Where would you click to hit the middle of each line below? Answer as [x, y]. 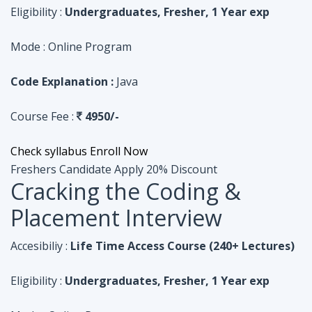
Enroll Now [119, 54]
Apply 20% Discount [166, 72]
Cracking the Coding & [126, 94]
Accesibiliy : [39, 148]
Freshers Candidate [61, 72]
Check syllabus [49, 54]
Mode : [28, 218]
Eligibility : [36, 183]
